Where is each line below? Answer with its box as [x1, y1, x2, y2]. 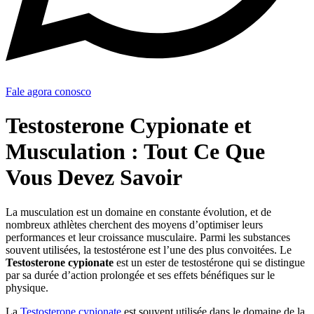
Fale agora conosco [6, 85, 91, 97]
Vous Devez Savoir [6, 165, 182, 191]
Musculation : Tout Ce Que [6, 139, 265, 165]
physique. [6, 281, 48, 294]
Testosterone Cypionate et [6, 113, 252, 139]
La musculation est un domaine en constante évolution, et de [6, 205, 271, 218]
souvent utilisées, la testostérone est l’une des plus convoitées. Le [6, 243, 292, 256]
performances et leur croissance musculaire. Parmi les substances [6, 231, 290, 243]
